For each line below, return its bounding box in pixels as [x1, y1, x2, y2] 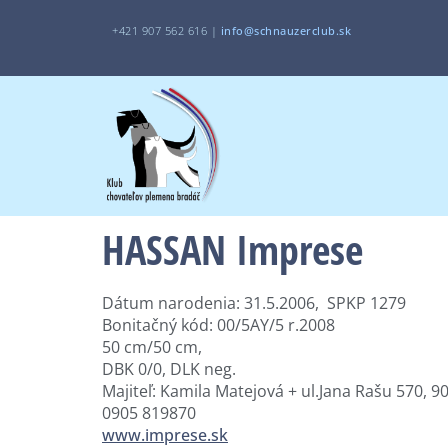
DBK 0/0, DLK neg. [102, 358, 236, 381]
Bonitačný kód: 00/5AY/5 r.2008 [102, 314, 335, 337]
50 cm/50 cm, [102, 336, 202, 359]
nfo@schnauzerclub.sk [224, 23, 351, 38]
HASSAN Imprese [102, 222, 363, 278]
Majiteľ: [102, 380, 156, 403]
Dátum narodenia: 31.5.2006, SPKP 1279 [102, 292, 406, 315]
